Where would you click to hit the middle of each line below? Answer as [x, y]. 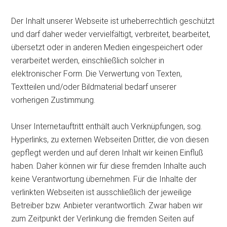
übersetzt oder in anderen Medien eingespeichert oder [107, 48]
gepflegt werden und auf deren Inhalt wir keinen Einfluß [107, 153]
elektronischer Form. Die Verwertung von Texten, [97, 74]
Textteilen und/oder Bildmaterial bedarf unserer [94, 87]
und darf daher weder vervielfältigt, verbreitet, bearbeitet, [111, 34]
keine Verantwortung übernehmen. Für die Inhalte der [104, 179]
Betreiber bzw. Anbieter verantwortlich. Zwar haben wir [107, 206]
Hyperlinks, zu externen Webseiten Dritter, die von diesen [110, 140]
